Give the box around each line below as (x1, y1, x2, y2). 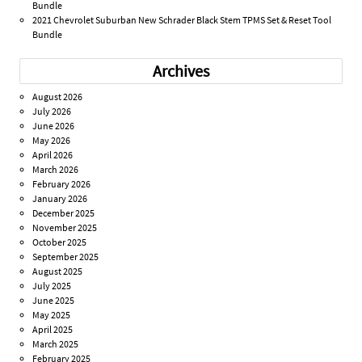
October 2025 (32, 236, 87, 249)
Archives (153, 61, 209, 82)
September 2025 (32, 250, 99, 263)
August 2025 (32, 265, 83, 278)
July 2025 (32, 280, 72, 293)
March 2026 (32, 163, 79, 176)
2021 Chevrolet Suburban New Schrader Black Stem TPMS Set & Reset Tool (32, 13, 332, 26)
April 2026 (32, 149, 74, 162)
